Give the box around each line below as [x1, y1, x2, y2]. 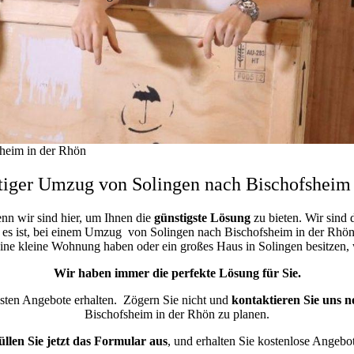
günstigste [153, 210, 207, 224]
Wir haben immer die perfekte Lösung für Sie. [53, 265, 301, 280]
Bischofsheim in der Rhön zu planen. [85, 307, 269, 321]
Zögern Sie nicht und [123, 292, 232, 307]
